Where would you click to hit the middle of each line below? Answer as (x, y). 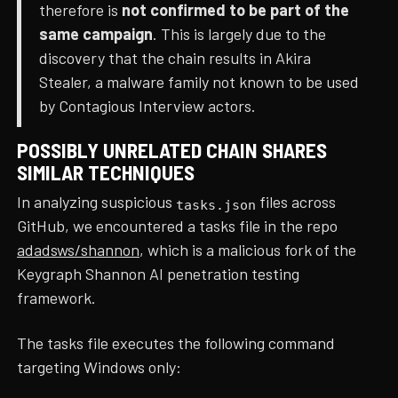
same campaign (96, 34)
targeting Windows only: (99, 367)
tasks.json (216, 204)
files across (296, 201)
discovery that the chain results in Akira (175, 58)
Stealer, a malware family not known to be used (199, 82)
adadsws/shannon (79, 249)
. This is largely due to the (240, 34)
